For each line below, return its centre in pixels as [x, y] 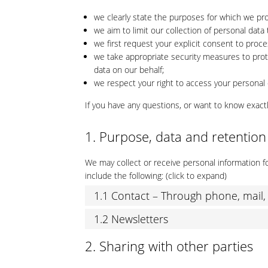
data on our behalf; [129, 70]
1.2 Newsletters [131, 219]
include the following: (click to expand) [156, 176]
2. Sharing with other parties [169, 246]
